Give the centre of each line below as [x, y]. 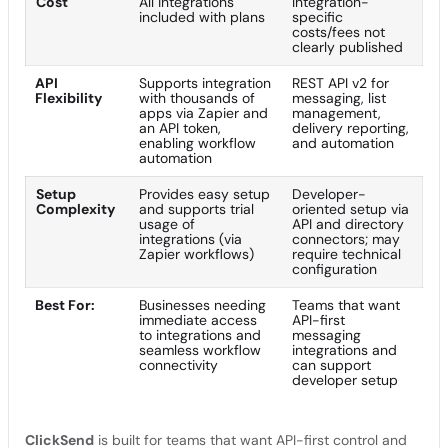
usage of [167, 223]
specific [317, 16]
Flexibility [68, 97]
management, [336, 112]
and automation [343, 142]
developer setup [345, 379]
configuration [334, 268]
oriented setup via [350, 208]
